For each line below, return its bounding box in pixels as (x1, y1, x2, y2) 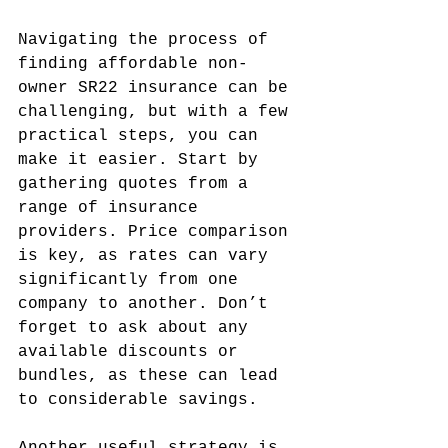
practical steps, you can (18, 127, 268, 145)
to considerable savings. (18, 391, 258, 409)
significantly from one (18, 271, 248, 289)
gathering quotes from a (18, 175, 258, 193)
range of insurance (18, 199, 208, 217)
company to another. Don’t (18, 295, 278, 313)
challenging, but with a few (18, 103, 298, 121)
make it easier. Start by (18, 151, 268, 169)
